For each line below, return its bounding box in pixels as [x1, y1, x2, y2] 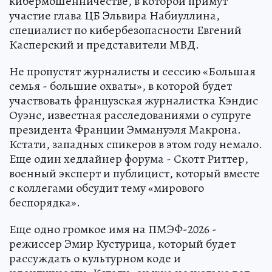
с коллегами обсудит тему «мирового [9, 179, 204, 196]
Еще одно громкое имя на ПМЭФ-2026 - [9, 220, 217, 237]
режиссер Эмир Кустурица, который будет [9, 235, 236, 252]
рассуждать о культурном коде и [9, 250, 181, 267]
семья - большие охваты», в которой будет [9, 77, 232, 94]
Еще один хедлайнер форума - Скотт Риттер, [9, 150, 248, 167]
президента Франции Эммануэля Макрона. [9, 121, 241, 138]
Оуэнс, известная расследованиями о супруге [9, 106, 251, 123]
